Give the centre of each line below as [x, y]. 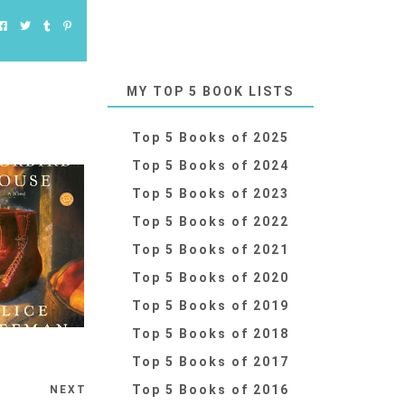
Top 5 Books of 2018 [210, 334]
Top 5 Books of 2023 [210, 194]
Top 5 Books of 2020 [210, 278]
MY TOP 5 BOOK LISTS [211, 92]
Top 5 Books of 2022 [210, 222]
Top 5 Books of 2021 [210, 250]
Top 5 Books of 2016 [210, 390]
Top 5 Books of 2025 [210, 138]
